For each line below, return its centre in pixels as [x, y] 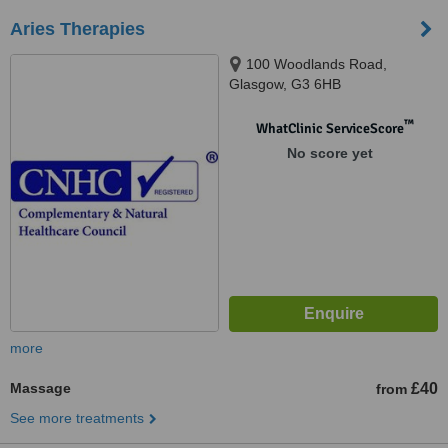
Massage [40, 388]
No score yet [329, 153]
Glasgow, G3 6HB [285, 84]
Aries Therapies [77, 29]
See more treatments [77, 418]
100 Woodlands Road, [316, 64]
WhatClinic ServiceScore [329, 128]
